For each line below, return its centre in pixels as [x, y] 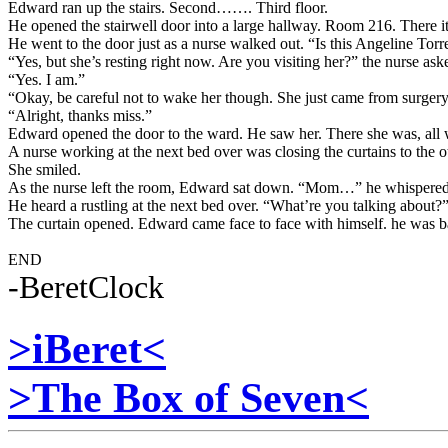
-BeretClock [86, 287]
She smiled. [44, 170]
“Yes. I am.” [46, 80]
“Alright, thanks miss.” [80, 116]
